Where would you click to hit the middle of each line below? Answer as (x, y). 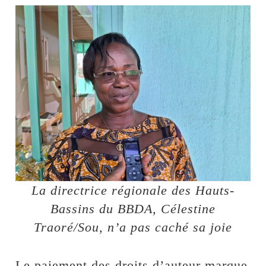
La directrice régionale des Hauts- (133, 191)
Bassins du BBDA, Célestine (133, 209)
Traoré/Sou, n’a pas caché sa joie (133, 227)
